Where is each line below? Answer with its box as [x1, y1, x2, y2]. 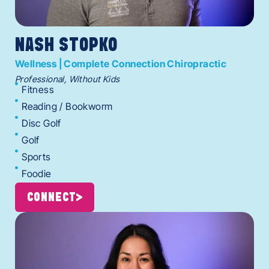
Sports [22, 150, 51, 163]
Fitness [22, 83, 55, 95]
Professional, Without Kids [15, 73, 120, 84]
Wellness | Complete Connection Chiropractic [15, 57, 227, 70]
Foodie [22, 167, 52, 180]
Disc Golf [22, 116, 61, 129]
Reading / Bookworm [22, 100, 113, 112]
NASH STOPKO [15, 36, 118, 55]
